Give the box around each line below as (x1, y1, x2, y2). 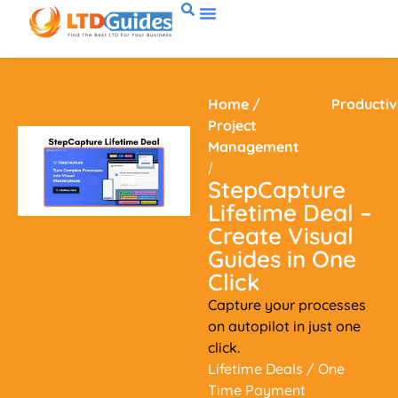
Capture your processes (208, 296, 366, 314)
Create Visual (208, 221, 354, 251)
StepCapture (208, 175, 346, 204)
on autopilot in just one (208, 317, 361, 335)
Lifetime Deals (208, 360, 303, 378)
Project (208, 116, 257, 134)
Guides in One (208, 244, 356, 274)
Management (208, 138, 299, 155)
